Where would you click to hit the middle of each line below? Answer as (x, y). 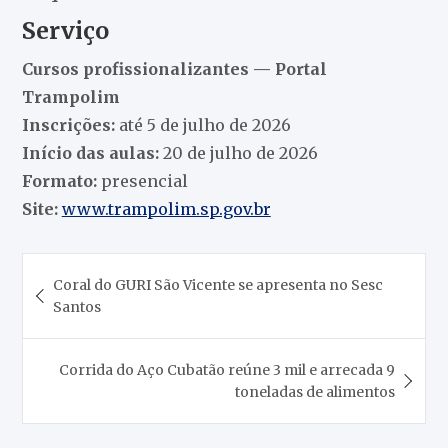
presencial (142, 180)
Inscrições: (68, 124)
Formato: (59, 180)
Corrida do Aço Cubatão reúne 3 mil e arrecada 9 (227, 369)
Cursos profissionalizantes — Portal (174, 68)
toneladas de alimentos (315, 391)
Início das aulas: (90, 152)
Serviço (65, 30)
